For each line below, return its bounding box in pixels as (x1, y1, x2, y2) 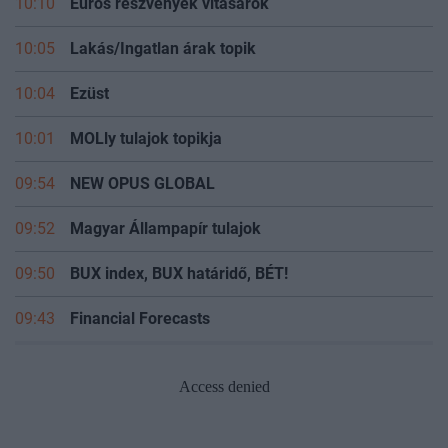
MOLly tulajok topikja (70, 128, 222, 148)
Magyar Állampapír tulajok (70, 218, 261, 238)
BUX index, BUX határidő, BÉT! (70, 263, 288, 283)
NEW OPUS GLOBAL (70, 173, 215, 193)
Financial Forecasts (70, 308, 210, 328)
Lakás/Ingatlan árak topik (70, 38, 256, 58)
